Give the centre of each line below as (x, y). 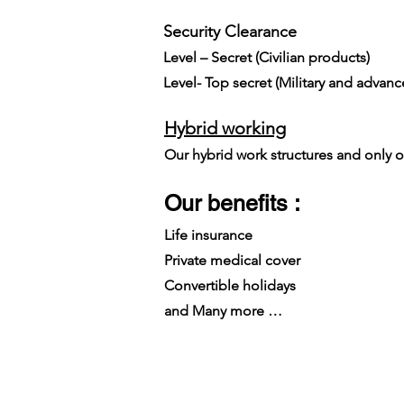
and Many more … (223, 311)
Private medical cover (232, 260)
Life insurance (208, 235)
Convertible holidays (230, 285)
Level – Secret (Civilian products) (266, 57)
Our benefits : (232, 203)
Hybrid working (225, 128)
